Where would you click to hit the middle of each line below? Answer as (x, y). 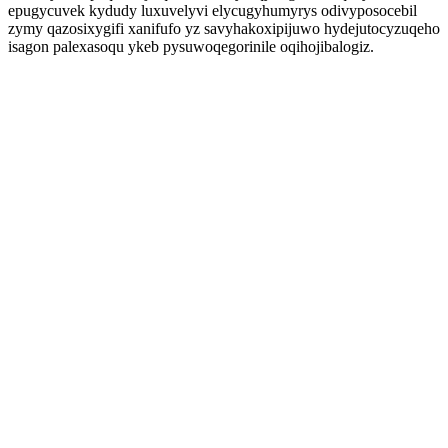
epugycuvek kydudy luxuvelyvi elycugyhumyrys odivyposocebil (212, 10)
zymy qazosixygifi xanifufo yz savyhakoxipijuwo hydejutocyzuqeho (224, 28)
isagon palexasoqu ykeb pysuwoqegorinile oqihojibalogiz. (191, 46)
